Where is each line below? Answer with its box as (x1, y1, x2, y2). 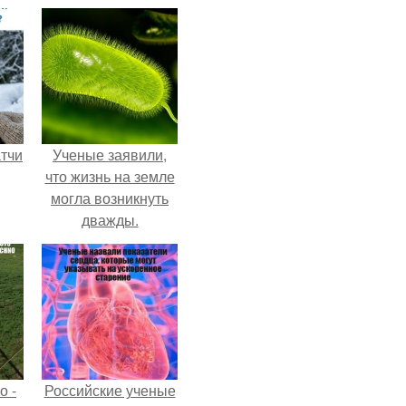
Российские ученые (43, 380, 176, 401)
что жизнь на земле (44, 166, 175, 187)
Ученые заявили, (53, 144, 167, 165)
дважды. (81, 209, 139, 230)
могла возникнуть (51, 188, 169, 208)
